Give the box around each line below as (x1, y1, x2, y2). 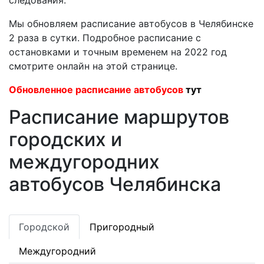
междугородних (9, 150, 160, 173)
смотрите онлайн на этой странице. (9, 60, 177, 72)
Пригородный (90, 221, 154, 233)
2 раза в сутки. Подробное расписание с (9, 32, 201, 44)
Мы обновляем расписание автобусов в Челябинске (9, 18, 253, 29)
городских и (9, 128, 122, 151)
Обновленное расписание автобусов (9, 84, 186, 95)
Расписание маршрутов (9, 105, 229, 128)
